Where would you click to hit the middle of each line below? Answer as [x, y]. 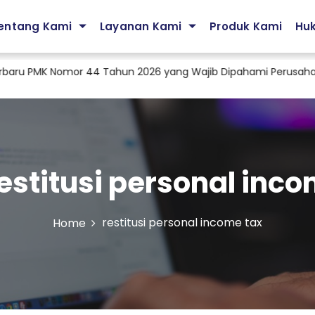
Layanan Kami [141, 26]
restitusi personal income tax [182, 223]
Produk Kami [246, 26]
